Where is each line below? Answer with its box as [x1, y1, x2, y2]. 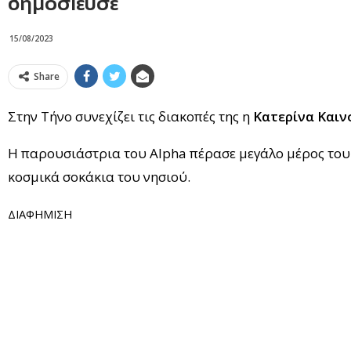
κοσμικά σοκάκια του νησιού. [8, 168, 190, 186]
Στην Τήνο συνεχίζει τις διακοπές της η [8, 107, 253, 126]
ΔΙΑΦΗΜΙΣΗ [8, 207, 72, 223]
